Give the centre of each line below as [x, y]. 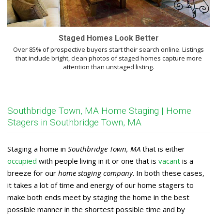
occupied [22, 161]
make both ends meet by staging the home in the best [98, 197]
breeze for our [33, 173]
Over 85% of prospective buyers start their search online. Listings [108, 50]
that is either [163, 149]
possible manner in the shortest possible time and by [96, 209]
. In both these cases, [169, 173]
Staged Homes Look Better [108, 38]
